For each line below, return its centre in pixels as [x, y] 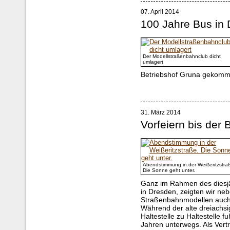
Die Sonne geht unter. [169, 170]
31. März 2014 [161, 112]
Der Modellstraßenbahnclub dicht [182, 56]
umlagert [153, 62]
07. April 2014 [160, 12]
